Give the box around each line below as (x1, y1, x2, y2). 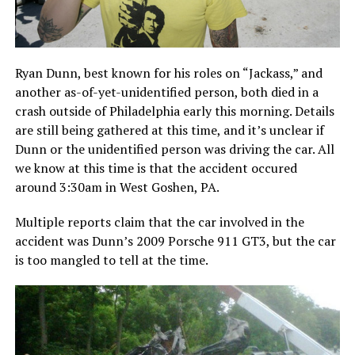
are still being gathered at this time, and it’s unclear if (14, 121, 324, 139)
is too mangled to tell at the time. (14, 251, 208, 269)
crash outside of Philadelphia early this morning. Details (14, 102, 334, 120)
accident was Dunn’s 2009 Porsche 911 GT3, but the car (14, 232, 336, 250)
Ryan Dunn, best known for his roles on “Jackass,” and (14, 64, 323, 82)
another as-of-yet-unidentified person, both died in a (14, 83, 319, 101)
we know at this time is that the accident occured (14, 159, 297, 177)
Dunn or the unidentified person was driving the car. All (14, 140, 334, 158)
